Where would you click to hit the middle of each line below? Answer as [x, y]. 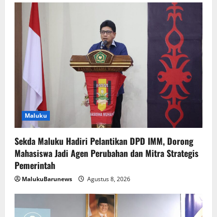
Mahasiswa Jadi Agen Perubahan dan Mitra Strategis [107, 153]
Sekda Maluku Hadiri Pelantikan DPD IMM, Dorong [104, 141]
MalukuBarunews [47, 179]
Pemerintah [35, 165]
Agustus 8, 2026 [108, 179]
